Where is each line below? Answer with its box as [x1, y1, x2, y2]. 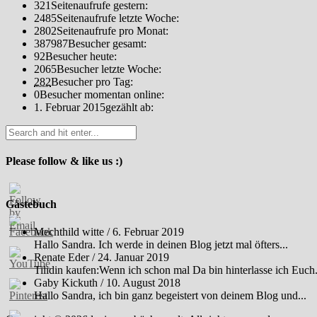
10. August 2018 [106, 276, 180, 289]
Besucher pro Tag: [51, 75, 133, 88]
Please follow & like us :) [6, 155, 122, 168]
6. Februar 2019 [113, 225, 184, 238]
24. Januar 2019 [98, 250, 169, 263]
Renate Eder [34, 250, 89, 263]
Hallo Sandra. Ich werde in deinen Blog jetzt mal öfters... [34, 238, 288, 250]
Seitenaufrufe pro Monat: [57, 24, 168, 37]
